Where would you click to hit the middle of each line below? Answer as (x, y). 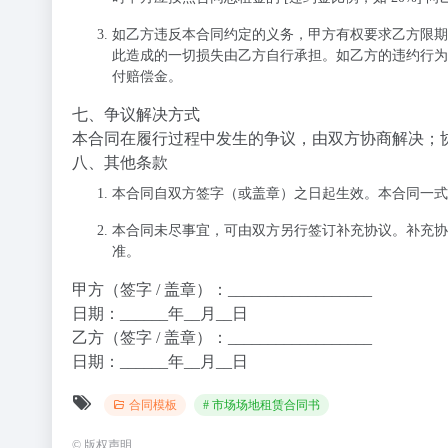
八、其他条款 (120, 162)
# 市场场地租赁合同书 (261, 405)
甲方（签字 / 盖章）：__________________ (222, 289)
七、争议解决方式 (136, 114)
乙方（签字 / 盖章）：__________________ (222, 337)
